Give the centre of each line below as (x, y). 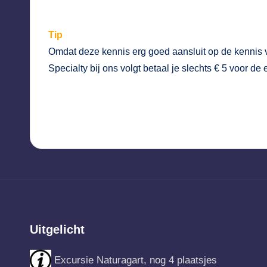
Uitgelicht (57, 230)
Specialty (68, 69)
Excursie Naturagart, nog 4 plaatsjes (134, 260)
